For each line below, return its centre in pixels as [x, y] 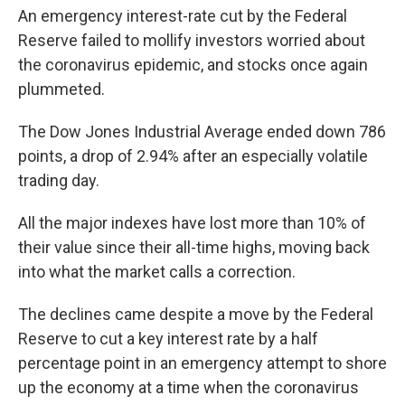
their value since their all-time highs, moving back [194, 247]
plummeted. [61, 89]
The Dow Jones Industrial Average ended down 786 [202, 132]
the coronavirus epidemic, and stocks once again [193, 65]
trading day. [59, 180]
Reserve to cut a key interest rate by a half [168, 339]
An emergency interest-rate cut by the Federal [183, 16]
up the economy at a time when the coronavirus [188, 387]
